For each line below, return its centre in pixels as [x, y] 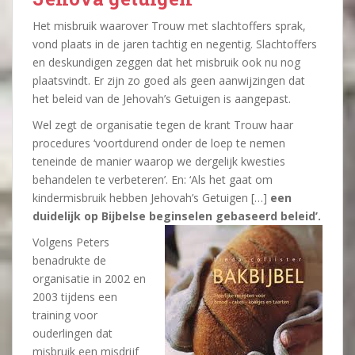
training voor [65, 315]
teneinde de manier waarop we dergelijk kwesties [159, 161]
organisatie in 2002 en [89, 279]
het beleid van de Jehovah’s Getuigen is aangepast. [162, 99]
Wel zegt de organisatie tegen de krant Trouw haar [163, 125]
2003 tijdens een [75, 297]
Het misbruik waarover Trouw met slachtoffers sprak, [169, 26]
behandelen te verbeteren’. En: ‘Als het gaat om [153, 179]
